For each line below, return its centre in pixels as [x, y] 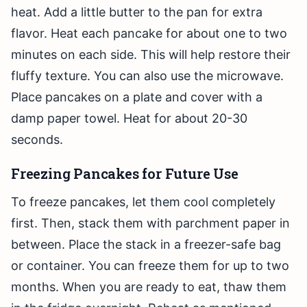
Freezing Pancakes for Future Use [125, 174]
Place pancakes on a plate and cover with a [137, 97]
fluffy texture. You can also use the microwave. [147, 76]
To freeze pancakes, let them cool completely [143, 202]
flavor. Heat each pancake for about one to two [149, 34]
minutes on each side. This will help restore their [151, 55]
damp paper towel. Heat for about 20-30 [129, 119]
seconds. [37, 140]
